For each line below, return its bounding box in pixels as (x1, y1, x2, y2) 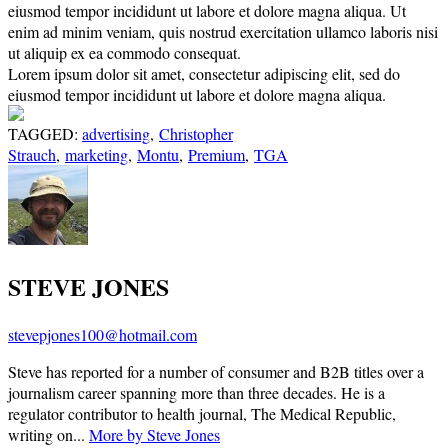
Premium (188, 144, 245, 166)
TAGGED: (8, 123, 82, 145)
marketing (65, 144, 128, 166)
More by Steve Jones (89, 424, 220, 446)
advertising (82, 123, 150, 145)
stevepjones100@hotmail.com (8, 324, 197, 346)
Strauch (8, 144, 56, 166)
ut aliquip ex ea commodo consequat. (8, 42, 241, 64)
